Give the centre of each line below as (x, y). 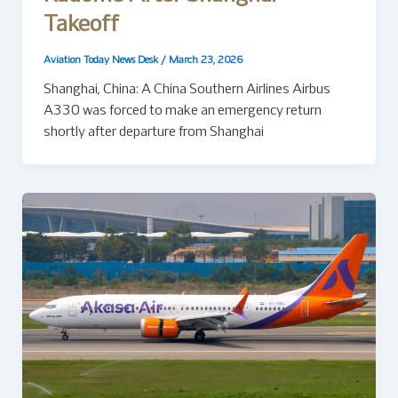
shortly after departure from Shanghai (153, 133)
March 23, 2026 (205, 61)
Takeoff (81, 25)
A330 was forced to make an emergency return (182, 111)
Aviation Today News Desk (102, 61)
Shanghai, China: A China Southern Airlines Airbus (187, 90)
